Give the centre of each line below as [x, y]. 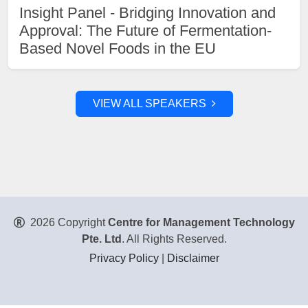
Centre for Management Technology [201, 222]
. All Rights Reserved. [174, 239]
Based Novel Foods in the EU [118, 48]
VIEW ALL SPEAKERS [149, 103]
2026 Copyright [67, 222]
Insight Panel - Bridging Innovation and [147, 13]
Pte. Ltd [101, 239]
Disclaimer [193, 258]
